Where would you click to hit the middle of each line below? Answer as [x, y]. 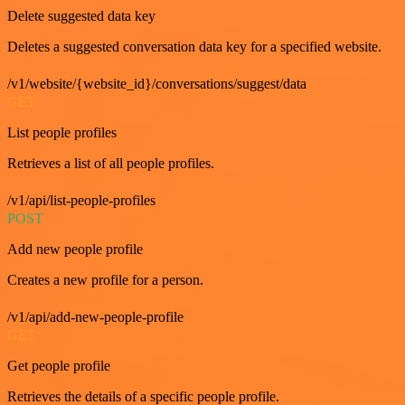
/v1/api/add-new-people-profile [95, 317]
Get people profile [59, 366]
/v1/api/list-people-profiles [81, 200]
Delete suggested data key [81, 16]
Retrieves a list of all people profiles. [111, 163]
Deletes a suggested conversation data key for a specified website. [194, 47]
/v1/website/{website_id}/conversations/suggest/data [157, 84]
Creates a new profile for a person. [105, 280]
